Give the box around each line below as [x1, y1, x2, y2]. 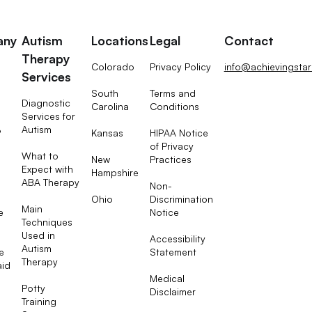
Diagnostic [22, 97, 71, 109]
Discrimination [149, 193, 213, 205]
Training [22, 295, 57, 308]
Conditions [149, 100, 199, 113]
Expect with [22, 163, 74, 175]
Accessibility [149, 233, 205, 245]
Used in [22, 229, 56, 242]
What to [22, 150, 59, 162]
